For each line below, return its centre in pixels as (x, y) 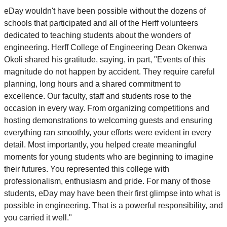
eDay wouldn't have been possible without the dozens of (105, 11)
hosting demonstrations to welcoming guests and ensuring (108, 120)
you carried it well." (39, 217)
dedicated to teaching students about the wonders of (97, 35)
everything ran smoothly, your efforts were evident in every (108, 132)
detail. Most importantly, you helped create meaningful (100, 144)
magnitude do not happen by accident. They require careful (109, 71)
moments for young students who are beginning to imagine (109, 157)
